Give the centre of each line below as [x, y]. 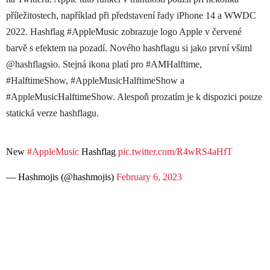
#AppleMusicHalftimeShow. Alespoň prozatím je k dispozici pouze [134, 97]
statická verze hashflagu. [52, 113]
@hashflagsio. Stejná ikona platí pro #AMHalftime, [104, 64]
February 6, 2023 [149, 177]
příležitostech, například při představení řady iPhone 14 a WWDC [131, 16]
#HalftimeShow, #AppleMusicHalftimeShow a [95, 81]
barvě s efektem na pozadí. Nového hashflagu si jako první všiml [129, 48]
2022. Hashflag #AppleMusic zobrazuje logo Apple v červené [124, 32]
